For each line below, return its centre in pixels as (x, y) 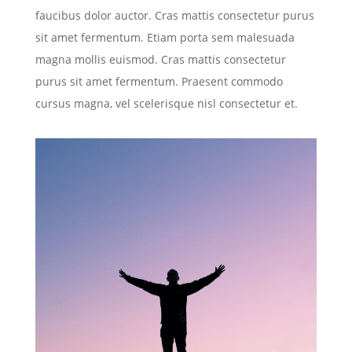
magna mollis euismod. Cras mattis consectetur (160, 60)
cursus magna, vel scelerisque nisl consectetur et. (166, 104)
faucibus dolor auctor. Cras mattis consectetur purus (174, 16)
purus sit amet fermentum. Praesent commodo (159, 82)
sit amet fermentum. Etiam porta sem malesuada (165, 38)
